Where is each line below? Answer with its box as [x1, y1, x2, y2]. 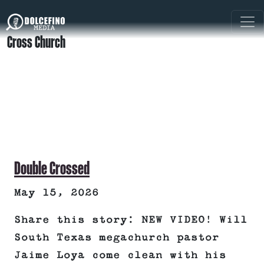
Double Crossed [14, 157, 90, 179]
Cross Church [7, 32, 65, 52]
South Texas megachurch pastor [14, 232, 219, 244]
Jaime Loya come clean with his [14, 249, 226, 262]
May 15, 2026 [14, 187, 99, 199]
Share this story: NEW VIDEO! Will [14, 214, 247, 226]
